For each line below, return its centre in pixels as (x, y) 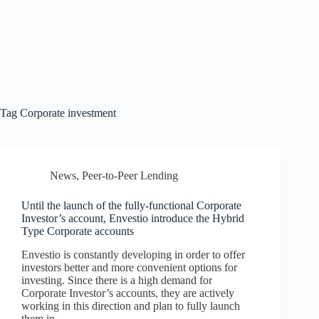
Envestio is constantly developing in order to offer (133, 254)
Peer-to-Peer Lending (130, 176)
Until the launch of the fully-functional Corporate (131, 205)
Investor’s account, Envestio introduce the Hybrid (133, 218)
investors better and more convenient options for (129, 267)
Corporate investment (67, 113)
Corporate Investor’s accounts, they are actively (128, 293)
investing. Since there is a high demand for (117, 280)
